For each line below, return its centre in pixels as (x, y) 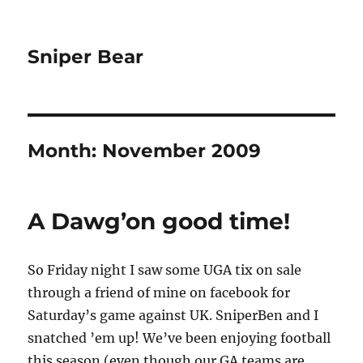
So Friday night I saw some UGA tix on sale (165, 270)
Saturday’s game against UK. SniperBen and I (173, 315)
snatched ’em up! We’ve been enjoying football (179, 338)
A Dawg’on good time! (159, 221)
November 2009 (182, 151)
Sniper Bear (86, 57)
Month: (65, 151)
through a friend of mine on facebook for (159, 293)
